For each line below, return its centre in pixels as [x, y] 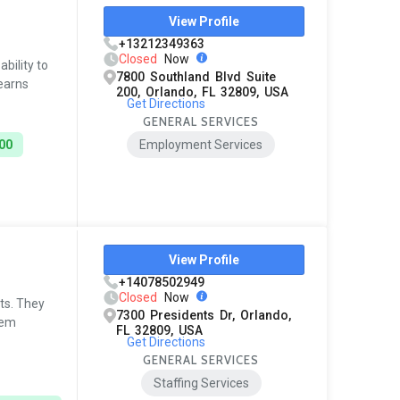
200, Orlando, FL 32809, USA [203, 92]
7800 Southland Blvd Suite [196, 77]
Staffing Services [201, 383]
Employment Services [201, 145]
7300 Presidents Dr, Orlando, [204, 316]
